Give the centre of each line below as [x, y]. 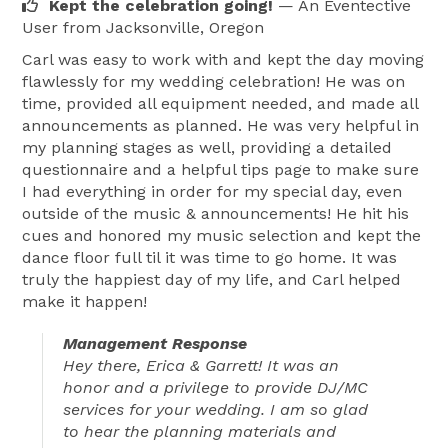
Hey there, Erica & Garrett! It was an [201, 365]
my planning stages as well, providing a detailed [207, 147]
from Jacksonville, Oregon [163, 27]
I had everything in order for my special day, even [212, 191]
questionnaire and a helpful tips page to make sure [220, 169]
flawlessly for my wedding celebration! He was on [213, 81]
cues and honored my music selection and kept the [221, 235]
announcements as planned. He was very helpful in [220, 125]
